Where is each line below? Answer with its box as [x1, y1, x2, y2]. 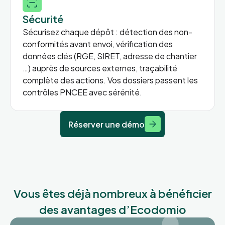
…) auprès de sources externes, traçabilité [23, 62, 177, 73]
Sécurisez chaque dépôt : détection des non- [23, 26, 192, 37]
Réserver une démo [68, 119, 145, 130]
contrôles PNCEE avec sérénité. [23, 86, 142, 97]
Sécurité [23, 12, 63, 25]
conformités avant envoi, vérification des [23, 38, 173, 49]
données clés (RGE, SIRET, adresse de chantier [23, 50, 197, 61]
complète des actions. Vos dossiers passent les [23, 74, 198, 85]
